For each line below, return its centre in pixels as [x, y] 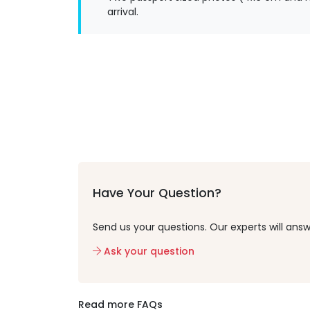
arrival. [123, 11]
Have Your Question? [157, 193]
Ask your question [147, 251]
